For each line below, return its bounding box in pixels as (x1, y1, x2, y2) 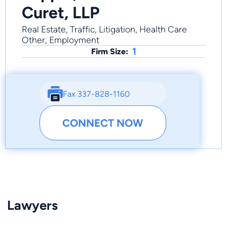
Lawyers (7, 198, 58, 213)
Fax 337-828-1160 (62, 89, 130, 99)
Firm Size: (91, 47, 128, 57)
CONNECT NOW (62, 117, 143, 130)
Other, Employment (22, 34, 99, 46)
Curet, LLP (22, 3, 99, 22)
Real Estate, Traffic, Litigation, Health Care (22, 24, 187, 35)
